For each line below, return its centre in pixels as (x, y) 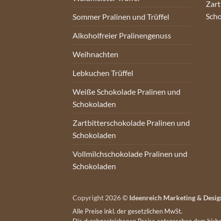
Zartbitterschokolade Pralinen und (131, 122)
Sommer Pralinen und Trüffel (121, 16)
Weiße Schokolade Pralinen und (127, 91)
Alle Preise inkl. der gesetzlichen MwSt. (128, 211)
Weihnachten (95, 54)
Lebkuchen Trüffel (103, 73)
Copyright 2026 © (101, 197)
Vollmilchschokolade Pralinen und (130, 153)
